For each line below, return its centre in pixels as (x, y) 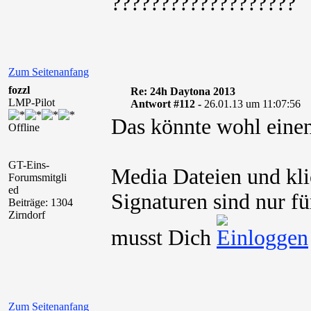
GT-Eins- (29, 165)
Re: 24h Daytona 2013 (183, 91)
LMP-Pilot (32, 102)
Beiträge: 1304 (41, 202)
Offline (24, 127)
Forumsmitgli (37, 177)
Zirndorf (27, 215)
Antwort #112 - (167, 104)
